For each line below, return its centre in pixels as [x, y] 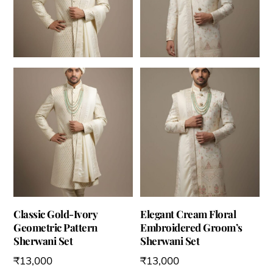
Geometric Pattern [55, 227]
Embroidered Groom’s [191, 227]
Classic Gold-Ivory [56, 214]
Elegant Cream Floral [188, 214]
